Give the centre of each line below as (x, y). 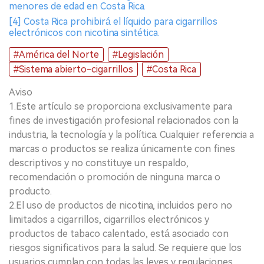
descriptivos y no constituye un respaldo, (99, 163)
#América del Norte (56, 54)
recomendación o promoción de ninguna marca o (115, 177)
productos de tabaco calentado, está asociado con (119, 233)
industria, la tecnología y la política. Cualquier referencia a (131, 134)
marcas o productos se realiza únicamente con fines (122, 148)
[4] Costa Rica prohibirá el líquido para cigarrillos (113, 21)
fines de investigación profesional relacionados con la (124, 120)
